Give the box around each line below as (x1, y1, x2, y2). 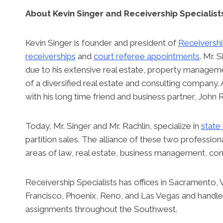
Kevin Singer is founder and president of (25, 37, 178, 48)
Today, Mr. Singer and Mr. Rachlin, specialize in (25, 120, 201, 131)
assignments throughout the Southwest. (25, 204, 177, 214)
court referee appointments (94, 51, 200, 61)
